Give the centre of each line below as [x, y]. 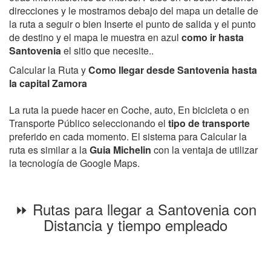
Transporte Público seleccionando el [89, 123]
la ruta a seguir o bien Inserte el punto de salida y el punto [132, 24]
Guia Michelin [120, 150]
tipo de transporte [209, 123]
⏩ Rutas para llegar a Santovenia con [135, 209]
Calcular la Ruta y [49, 70]
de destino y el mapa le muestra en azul [95, 37]
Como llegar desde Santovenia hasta [173, 70]
